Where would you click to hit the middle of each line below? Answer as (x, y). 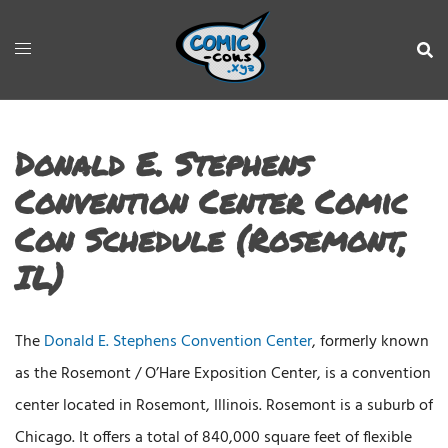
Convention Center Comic (211, 201)
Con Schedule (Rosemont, (211, 239)
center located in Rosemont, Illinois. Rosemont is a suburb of (224, 406)
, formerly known (370, 342)
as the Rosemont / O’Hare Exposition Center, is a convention (223, 374)
